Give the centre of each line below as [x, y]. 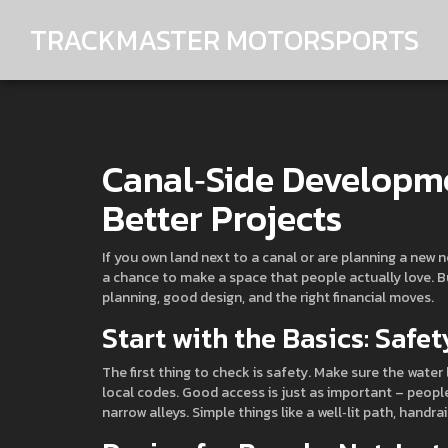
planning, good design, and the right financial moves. [268, 297]
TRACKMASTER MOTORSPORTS [224, 39]
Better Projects [222, 218]
